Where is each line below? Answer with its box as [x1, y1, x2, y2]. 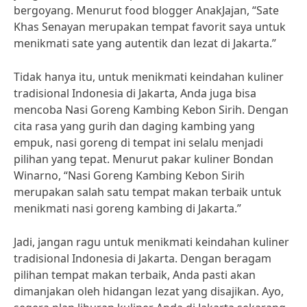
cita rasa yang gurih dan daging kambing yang [14, 119, 255, 134]
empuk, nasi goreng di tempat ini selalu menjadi [14, 135, 263, 150]
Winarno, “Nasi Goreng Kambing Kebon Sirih [14, 168, 245, 183]
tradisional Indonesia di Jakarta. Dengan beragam [14, 251, 271, 266]
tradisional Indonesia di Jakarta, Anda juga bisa [14, 86, 256, 101]
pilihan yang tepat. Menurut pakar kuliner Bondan [14, 151, 273, 167]
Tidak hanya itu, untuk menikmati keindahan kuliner [14, 69, 284, 84]
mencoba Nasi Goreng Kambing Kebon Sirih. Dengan [14, 102, 288, 117]
